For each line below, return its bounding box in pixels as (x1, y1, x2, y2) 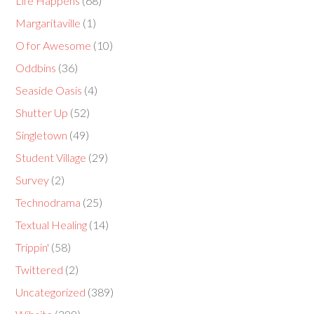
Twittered (15, 263, 64, 276)
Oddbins (15, 61, 57, 74)
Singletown (15, 128, 68, 142)
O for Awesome (15, 39, 92, 52)
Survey (15, 173, 50, 186)
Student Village (15, 151, 87, 164)
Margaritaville (15, 16, 81, 29)
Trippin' (15, 240, 50, 254)
